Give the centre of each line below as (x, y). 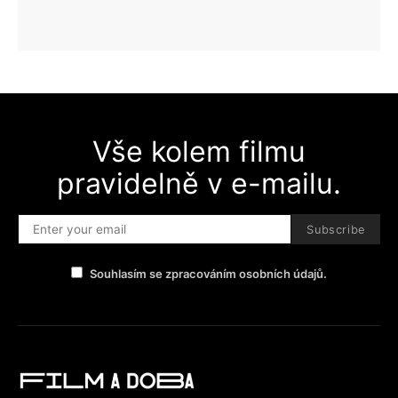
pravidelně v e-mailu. (199, 183)
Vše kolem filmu (199, 151)
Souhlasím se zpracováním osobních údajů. (208, 274)
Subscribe (336, 229)
